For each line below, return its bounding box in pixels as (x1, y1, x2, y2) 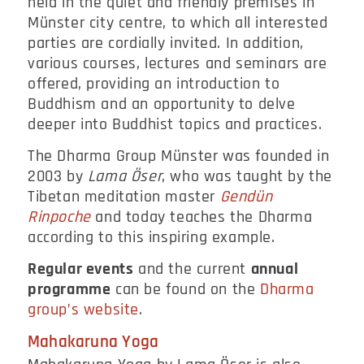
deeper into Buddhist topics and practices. (28, 114, 323, 136)
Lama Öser (87, 166, 162, 188)
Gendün (219, 186, 273, 208)
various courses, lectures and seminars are (28, 53, 327, 75)
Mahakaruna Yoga (28, 331, 159, 353)
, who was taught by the (162, 166, 333, 188)
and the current (133, 258, 251, 280)
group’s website (28, 299, 139, 321)
